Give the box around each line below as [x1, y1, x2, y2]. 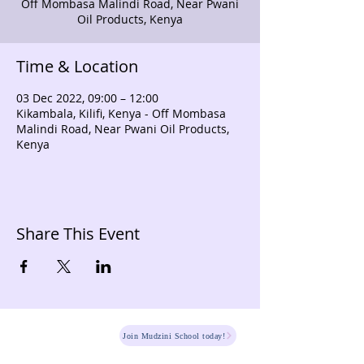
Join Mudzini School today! [123, 331, 225, 340]
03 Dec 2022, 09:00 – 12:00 [16, 90, 158, 106]
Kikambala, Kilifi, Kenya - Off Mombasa [16, 106, 226, 121]
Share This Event [16, 223, 140, 245]
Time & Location [16, 55, 138, 77]
